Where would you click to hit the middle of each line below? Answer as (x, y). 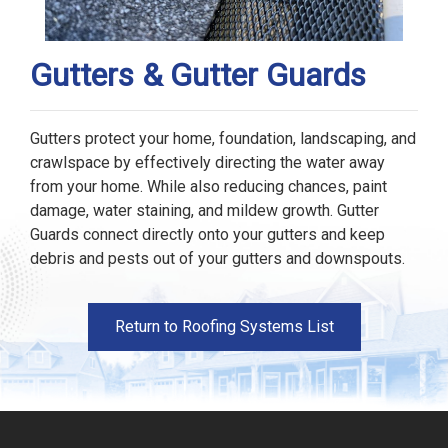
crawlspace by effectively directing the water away (207, 162)
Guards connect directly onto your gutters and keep (207, 234)
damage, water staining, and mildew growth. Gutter (204, 210)
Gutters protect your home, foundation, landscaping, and (223, 138)
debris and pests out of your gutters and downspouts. (217, 258)
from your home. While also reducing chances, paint (208, 186)
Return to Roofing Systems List (224, 326)
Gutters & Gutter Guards (198, 74)
